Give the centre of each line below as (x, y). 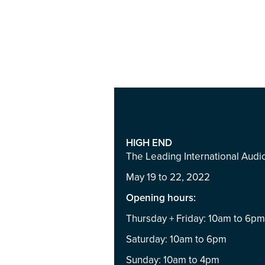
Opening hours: (161, 198)
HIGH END (149, 143)
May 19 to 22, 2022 (168, 177)
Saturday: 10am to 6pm (176, 239)
